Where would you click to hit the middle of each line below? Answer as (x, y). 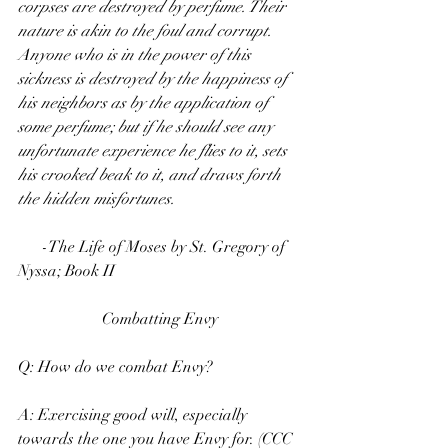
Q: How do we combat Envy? (115, 367)
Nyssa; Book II (66, 271)
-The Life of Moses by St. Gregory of (30, 247)
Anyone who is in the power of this (136, 55)
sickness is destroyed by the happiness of (154, 79)
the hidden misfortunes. (96, 199)
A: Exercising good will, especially (134, 415)
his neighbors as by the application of (145, 103)
